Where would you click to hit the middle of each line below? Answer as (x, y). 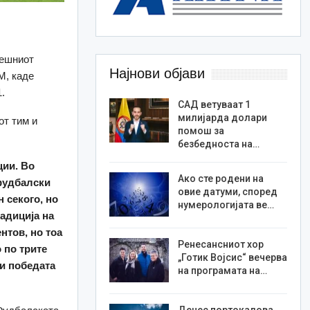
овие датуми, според (227, 192)
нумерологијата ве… (226, 205)
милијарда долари (222, 118)
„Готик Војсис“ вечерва (232, 258)
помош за (201, 131)
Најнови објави (157, 74)
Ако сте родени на (220, 179)
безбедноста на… (218, 144)
